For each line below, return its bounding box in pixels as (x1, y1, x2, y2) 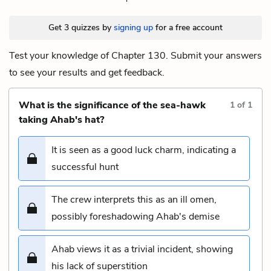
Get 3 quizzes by (48, 21, 114, 33)
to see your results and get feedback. (9, 65, 165, 79)
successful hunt (51, 160, 119, 174)
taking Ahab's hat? (19, 113, 104, 126)
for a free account (153, 21, 223, 33)
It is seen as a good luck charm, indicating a (51, 143, 236, 157)
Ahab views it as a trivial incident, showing (51, 242, 233, 256)
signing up (114, 21, 153, 33)
